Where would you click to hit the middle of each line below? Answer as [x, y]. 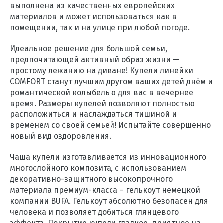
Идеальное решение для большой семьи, [89, 49]
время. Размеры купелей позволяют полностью [102, 103]
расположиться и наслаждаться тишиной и [93, 114]
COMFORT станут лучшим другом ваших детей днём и [111, 81]
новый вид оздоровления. [60, 136]
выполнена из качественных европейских [92, 6]
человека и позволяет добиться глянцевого [94, 212]
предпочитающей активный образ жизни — [95, 59]
